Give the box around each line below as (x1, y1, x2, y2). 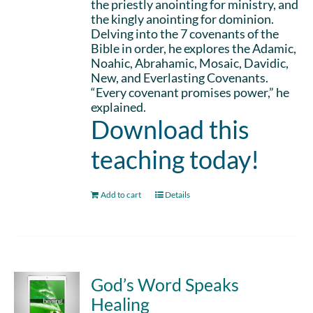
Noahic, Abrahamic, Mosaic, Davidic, (91, 55, 289, 71)
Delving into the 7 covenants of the (91, 26, 279, 41)
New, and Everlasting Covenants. (91, 70, 269, 85)
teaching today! (91, 144, 260, 175)
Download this (91, 114, 250, 145)
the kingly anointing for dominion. (91, 11, 275, 27)
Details (165, 189, 191, 200)
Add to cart (101, 189, 142, 200)
